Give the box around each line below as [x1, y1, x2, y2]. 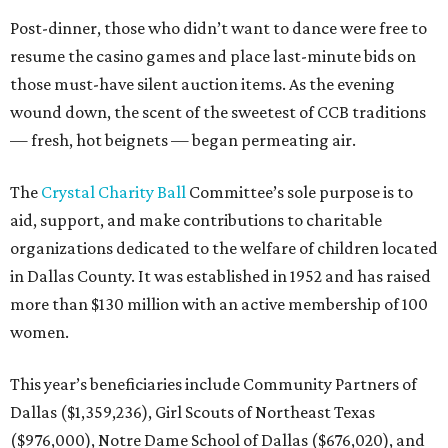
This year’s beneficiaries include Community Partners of [10, 374, 417, 395]
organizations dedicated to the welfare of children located [10, 238, 438, 259]
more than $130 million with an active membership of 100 [10, 294, 428, 315]
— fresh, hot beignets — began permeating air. [10, 130, 356, 151]
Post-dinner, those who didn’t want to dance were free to [10, 18, 427, 39]
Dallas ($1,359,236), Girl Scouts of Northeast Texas [10, 402, 375, 423]
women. [10, 322, 69, 343]
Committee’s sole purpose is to [186, 182, 413, 203]
